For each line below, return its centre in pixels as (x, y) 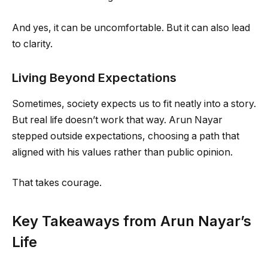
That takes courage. (57, 183)
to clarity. (32, 44)
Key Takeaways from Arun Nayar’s (132, 221)
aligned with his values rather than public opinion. (122, 152)
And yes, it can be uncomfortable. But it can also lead (131, 28)
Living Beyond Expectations (94, 77)
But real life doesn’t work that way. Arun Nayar (117, 120)
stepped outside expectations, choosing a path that (126, 136)
